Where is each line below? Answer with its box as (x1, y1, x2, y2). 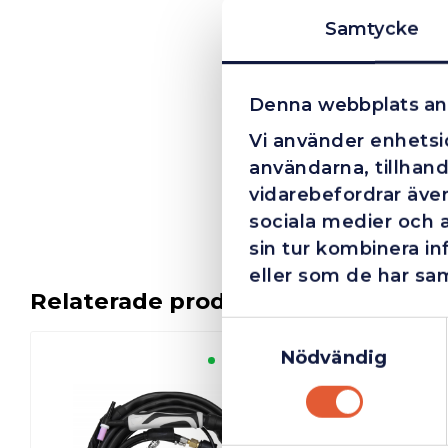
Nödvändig (281, 346, 387, 369)
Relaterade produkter (30, 286, 293, 315)
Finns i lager (221, 352, 293, 369)
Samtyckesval (221, 318, 352, 341)
